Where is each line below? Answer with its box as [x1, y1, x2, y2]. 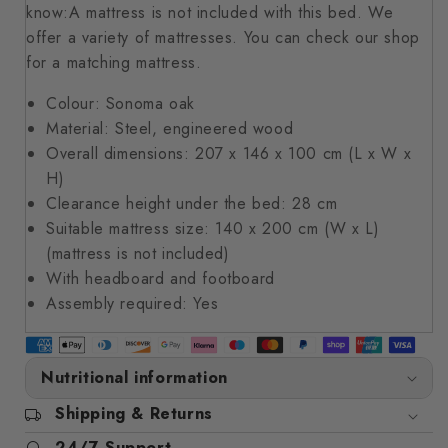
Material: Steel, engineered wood [46, 117, 294, 140]
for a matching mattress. [26, 51, 202, 74]
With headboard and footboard [46, 267, 275, 290]
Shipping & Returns [55, 402, 213, 425]
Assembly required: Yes [46, 292, 219, 315]
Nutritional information [41, 366, 228, 389]
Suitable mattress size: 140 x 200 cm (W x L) [46, 217, 380, 240]
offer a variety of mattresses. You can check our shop [26, 26, 420, 49]
